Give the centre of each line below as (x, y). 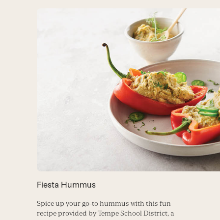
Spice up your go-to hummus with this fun (104, 204)
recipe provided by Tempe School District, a (105, 213)
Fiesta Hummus (66, 185)
